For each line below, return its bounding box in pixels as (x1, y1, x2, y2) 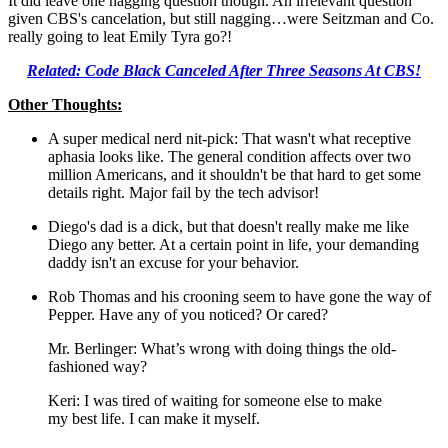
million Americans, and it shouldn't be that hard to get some (48, 166, 421, 184)
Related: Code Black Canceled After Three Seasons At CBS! (27, 62, 421, 80)
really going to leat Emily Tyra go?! (8, 28, 232, 46)
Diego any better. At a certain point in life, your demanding (48, 236, 419, 254)
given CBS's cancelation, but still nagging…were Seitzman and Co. (8, 10, 434, 28)
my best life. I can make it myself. (48, 410, 260, 428)
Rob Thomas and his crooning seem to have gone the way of (48, 288, 431, 306)
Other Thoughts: (8, 96, 122, 114)
